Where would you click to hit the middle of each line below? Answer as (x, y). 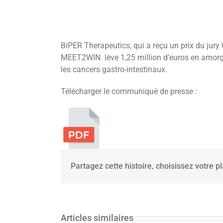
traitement (171, 217)
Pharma (171, 193)
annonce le (171, 205)
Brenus (171, 181)
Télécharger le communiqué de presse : (129, 91)
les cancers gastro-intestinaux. (114, 69)
